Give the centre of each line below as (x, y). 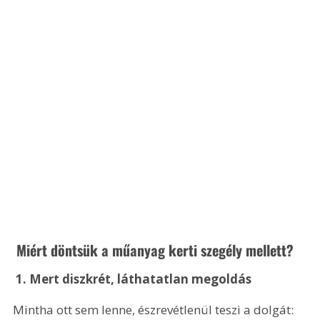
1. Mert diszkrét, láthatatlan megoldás (132, 279)
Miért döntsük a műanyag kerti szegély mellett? (154, 250)
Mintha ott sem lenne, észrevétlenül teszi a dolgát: (155, 309)
